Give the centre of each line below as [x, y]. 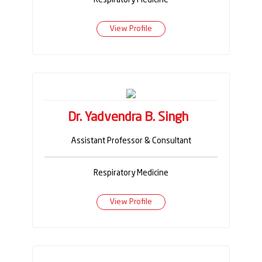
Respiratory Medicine [131, 173]
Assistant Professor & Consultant [131, 141]
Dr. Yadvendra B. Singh [128, 117]
